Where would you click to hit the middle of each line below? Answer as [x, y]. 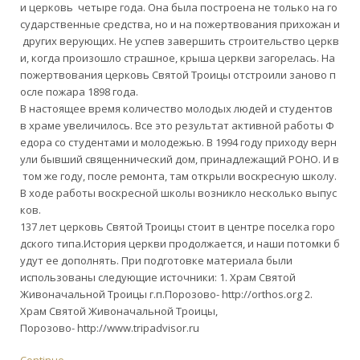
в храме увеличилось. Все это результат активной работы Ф [177, 125]
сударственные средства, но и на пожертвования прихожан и [180, 24]
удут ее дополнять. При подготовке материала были [156, 260]
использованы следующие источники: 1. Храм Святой [158, 277]
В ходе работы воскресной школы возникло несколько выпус [178, 192]
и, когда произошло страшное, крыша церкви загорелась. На [179, 57]
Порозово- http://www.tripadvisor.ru [110, 327]
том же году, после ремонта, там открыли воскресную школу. [178, 176]
